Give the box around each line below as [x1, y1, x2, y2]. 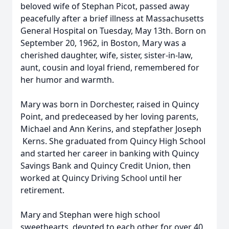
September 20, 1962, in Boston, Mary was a [20, 37, 186, 49]
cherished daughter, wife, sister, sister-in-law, [20, 50, 193, 61]
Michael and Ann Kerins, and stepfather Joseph [20, 123, 201, 134]
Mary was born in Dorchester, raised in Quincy [20, 99, 199, 110]
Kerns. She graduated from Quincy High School [20, 135, 205, 147]
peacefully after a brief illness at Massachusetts [20, 13, 204, 24]
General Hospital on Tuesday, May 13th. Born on [20, 25, 206, 36]
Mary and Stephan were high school [20, 209, 160, 220]
